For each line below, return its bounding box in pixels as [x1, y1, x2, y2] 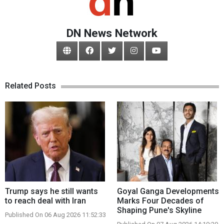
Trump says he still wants [5, 186, 98, 196]
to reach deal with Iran [5, 196, 86, 205]
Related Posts [5, 81, 56, 90]
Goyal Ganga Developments [117, 186, 219, 196]
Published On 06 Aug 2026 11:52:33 [5, 211, 106, 218]
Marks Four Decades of [117, 196, 204, 205]
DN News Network [66, 26, 157, 39]
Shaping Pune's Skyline [117, 205, 201, 215]
